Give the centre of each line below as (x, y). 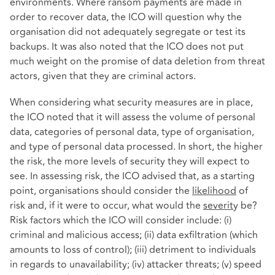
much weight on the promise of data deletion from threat (137, 62)
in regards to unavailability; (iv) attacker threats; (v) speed (136, 265)
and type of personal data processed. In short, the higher (136, 147)
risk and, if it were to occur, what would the (107, 206)
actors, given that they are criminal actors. (103, 76)
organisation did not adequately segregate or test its (128, 32)
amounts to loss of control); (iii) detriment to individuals (133, 250)
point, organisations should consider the (101, 191)
